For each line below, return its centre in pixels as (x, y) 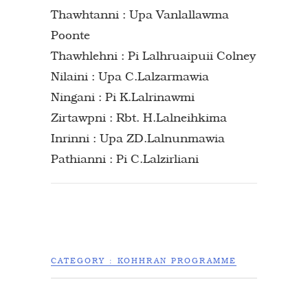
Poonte (70, 35)
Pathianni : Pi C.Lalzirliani (125, 158)
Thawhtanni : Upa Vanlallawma (140, 14)
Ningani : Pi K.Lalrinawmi (123, 97)
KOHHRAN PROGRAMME (177, 261)
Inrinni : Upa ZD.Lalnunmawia (138, 138)
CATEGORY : (84, 261)
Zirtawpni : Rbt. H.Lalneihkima (139, 117)
